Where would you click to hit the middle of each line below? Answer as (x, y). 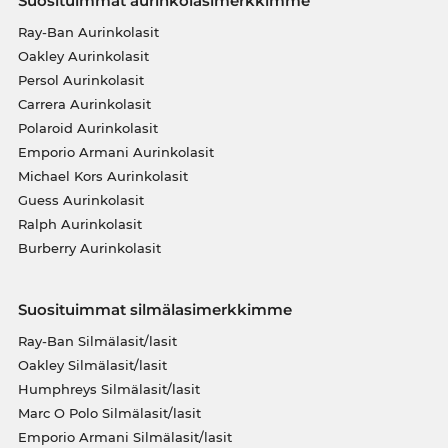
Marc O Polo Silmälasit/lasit (109, 412)
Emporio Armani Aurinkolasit (115, 151)
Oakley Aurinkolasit (83, 55)
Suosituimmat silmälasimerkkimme (154, 309)
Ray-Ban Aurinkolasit (88, 31)
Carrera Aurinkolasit (84, 103)
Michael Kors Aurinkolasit (102, 175)
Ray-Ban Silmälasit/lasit (97, 340)
